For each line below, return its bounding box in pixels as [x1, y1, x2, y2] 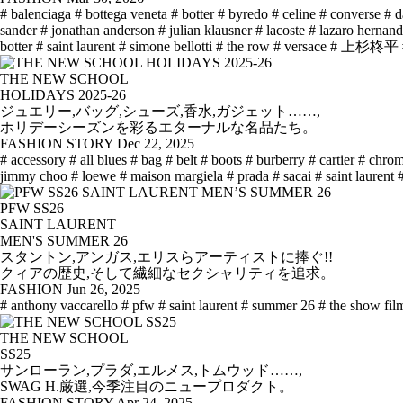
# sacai [273, 168, 311, 184]
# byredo [218, 6, 268, 22]
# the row [216, 39, 270, 55]
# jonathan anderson [40, 22, 155, 39]
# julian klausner [158, 22, 252, 39]
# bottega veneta [75, 6, 167, 22]
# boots [201, 152, 242, 168]
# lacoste [255, 22, 305, 39]
